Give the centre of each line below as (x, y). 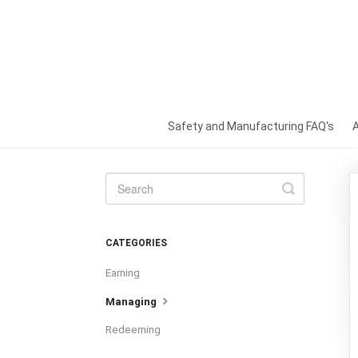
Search (311, 201)
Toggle (309, 188)
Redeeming (133, 330)
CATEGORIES (136, 243)
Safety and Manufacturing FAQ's (251, 126)
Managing (132, 302)
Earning (123, 273)
